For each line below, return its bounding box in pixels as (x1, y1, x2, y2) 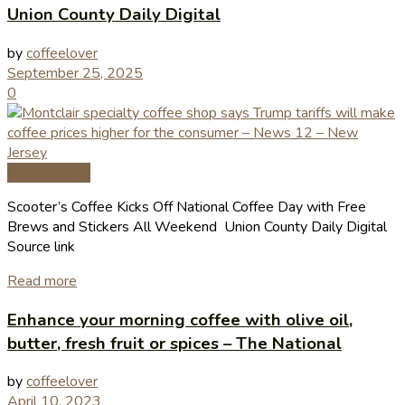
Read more (7, 271, 77, 292)
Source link (7, 237, 75, 258)
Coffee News (7, 163, 90, 184)
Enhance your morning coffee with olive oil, (7, 307, 353, 332)
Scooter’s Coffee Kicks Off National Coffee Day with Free (7, 197, 366, 218)
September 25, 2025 (7, 63, 143, 84)
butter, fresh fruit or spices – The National (7, 331, 342, 355)
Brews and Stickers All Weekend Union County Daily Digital (7, 217, 387, 238)
